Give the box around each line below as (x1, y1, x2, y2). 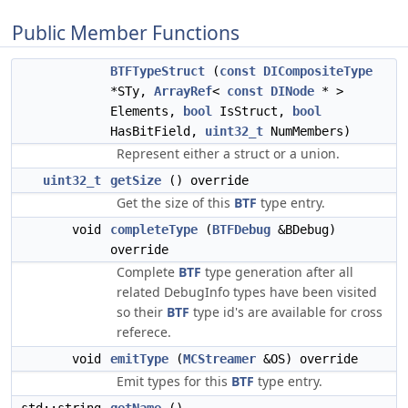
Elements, (110, 104, 183, 118)
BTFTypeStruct (110, 64, 205, 78)
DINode (270, 84, 314, 98)
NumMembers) (263, 124, 351, 138)
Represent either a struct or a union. (117, 145, 340, 162)
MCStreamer (183, 352, 256, 366)
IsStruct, (212, 104, 292, 118)
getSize (110, 173, 161, 188)
